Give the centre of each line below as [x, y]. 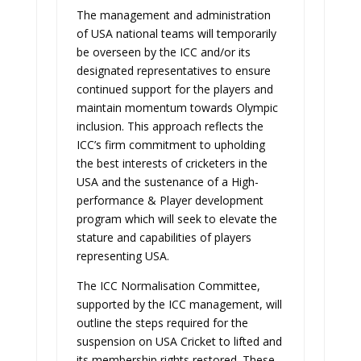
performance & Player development [170, 200]
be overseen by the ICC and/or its [163, 52]
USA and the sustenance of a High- [167, 182]
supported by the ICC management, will [179, 304]
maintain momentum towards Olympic [177, 108]
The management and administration [173, 15]
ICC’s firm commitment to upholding [170, 145]
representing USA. [122, 256]
